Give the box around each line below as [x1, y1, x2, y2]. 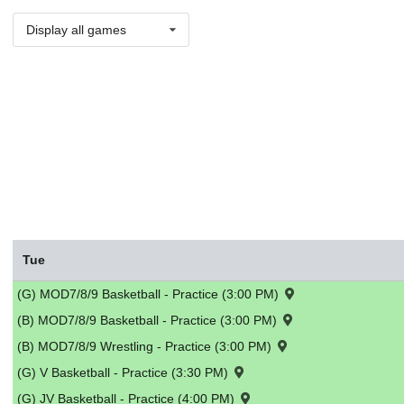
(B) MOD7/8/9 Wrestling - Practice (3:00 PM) [17, 339, 275, 354]
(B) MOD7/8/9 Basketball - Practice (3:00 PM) [17, 313, 280, 328]
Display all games [26, 23, 126, 37]
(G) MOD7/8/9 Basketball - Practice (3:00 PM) [17, 287, 282, 302]
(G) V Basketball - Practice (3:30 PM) [17, 365, 232, 381]
